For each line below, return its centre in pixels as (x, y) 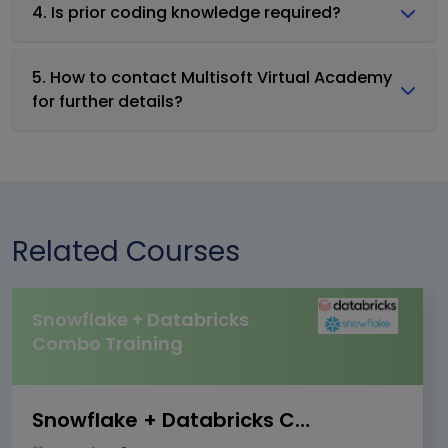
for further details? (107, 101)
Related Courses (126, 251)
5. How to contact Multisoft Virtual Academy (212, 77)
